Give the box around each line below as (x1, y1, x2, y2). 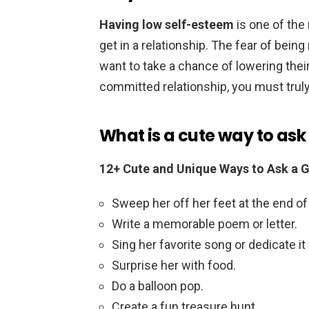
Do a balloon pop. (112, 278, 203, 293)
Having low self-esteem (99, 17, 234, 32)
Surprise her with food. (112, 257, 236, 272)
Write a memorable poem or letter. (112, 216, 297, 231)
